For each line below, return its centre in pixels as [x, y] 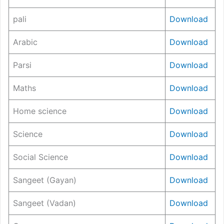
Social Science [40, 157]
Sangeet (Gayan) [45, 180]
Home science [40, 111]
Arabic [25, 42]
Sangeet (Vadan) [44, 203]
